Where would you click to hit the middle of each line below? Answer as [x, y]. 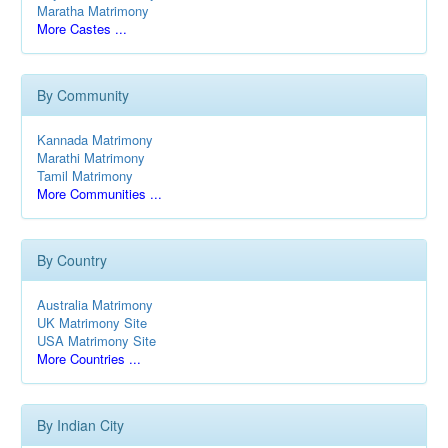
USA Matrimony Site [96, 340]
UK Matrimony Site [92, 322]
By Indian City [80, 425]
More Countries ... [89, 358]
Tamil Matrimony [85, 175]
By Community [83, 95]
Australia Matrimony [95, 304]
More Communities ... [99, 193]
